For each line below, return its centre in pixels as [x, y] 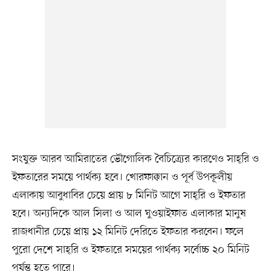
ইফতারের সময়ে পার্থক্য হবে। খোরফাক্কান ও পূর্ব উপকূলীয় [122, 178]
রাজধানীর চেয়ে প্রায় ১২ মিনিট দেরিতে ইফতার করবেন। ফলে [128, 232]
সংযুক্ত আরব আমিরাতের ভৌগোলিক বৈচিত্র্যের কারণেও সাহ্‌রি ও [135, 159]
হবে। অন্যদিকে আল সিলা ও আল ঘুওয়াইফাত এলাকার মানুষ [129, 214]
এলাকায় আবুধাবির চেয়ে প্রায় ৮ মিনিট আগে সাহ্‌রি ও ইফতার [129, 196]
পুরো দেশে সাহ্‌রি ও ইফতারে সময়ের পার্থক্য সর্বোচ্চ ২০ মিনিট [130, 250]
